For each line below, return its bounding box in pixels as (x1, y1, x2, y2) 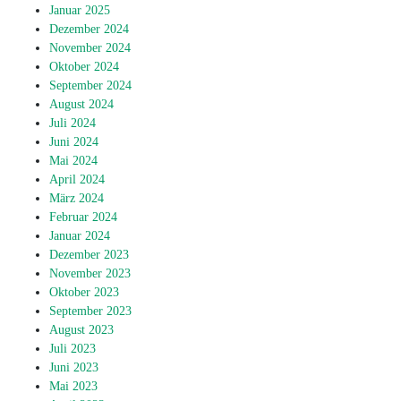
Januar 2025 (49, 3, 110, 17)
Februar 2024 (49, 209, 117, 224)
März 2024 (49, 191, 104, 205)
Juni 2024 (49, 134, 98, 149)
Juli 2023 (49, 341, 96, 355)
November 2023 (49, 266, 131, 280)
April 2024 (49, 172, 105, 186)
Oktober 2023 (49, 285, 119, 299)
